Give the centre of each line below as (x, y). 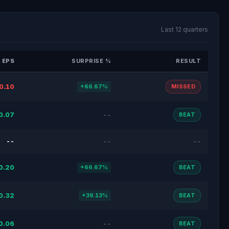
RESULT (188, 61)
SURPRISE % (91, 61)
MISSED (183, 86)
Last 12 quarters (185, 29)
